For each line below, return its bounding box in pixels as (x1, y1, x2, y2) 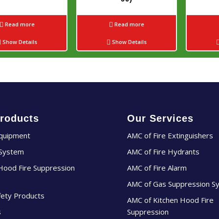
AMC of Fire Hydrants (127, 146, 200, 156)
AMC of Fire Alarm (127, 162, 187, 173)
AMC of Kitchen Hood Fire (127, 195, 214, 205)
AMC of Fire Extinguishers (127, 130, 214, 140)
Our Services (127, 112, 194, 124)
